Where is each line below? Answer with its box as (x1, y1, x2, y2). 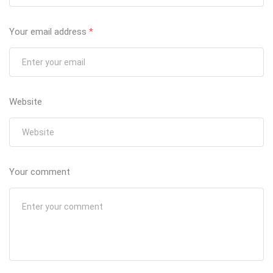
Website (9, 96, 42, 108)
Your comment (9, 166, 70, 178)
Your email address (9, 26, 89, 38)
